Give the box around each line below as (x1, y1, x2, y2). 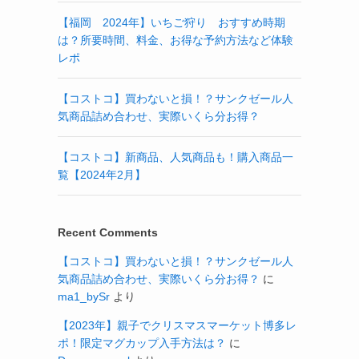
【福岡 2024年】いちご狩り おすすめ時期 (58, 15, 285, 29)
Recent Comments (58, 225, 158, 239)
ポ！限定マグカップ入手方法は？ (58, 336, 226, 349)
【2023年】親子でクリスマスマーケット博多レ (58, 318, 296, 332)
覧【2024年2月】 (58, 167, 146, 181)
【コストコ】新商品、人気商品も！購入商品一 (58, 150, 293, 163)
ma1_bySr (58, 289, 110, 303)
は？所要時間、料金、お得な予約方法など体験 (58, 33, 293, 46)
